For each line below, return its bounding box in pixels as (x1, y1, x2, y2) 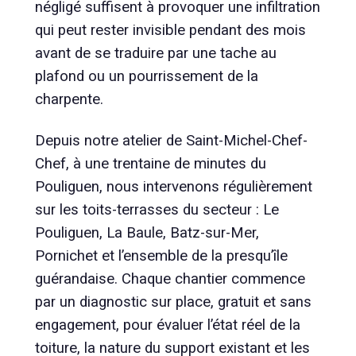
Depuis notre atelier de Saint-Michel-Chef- (35, 131, 308, 149)
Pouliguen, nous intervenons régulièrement (35, 177, 312, 195)
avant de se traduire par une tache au (35, 44, 277, 63)
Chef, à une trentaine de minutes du (35, 154, 266, 172)
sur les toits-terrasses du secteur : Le (35, 200, 279, 219)
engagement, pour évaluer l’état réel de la (35, 315, 300, 334)
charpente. (35, 91, 103, 109)
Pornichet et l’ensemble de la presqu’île (35, 246, 288, 265)
